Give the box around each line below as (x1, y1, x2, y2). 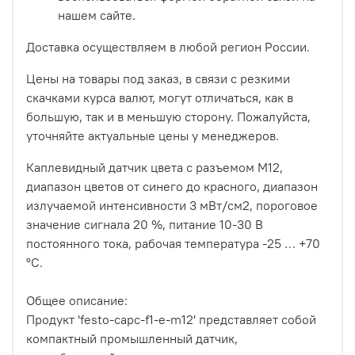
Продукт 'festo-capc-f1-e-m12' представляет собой (26, 311, 316, 327)
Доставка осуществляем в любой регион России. (26, 38, 310, 55)
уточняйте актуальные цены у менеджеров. (26, 127, 279, 143)
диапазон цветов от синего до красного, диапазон (26, 177, 318, 194)
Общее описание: (26, 292, 128, 308)
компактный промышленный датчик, (26, 330, 238, 346)
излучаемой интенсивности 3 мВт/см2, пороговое (26, 197, 318, 213)
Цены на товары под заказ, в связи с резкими (26, 70, 290, 86)
